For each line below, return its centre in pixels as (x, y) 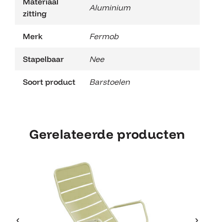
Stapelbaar (43, 59)
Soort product (49, 82)
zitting (35, 13)
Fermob (104, 36)
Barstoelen (110, 82)
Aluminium (110, 7)
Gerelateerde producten (107, 134)
